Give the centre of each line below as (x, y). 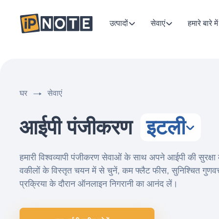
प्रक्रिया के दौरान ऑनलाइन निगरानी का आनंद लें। (99, 184)
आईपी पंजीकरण (79, 127)
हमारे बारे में (203, 23)
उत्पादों (119, 23)
